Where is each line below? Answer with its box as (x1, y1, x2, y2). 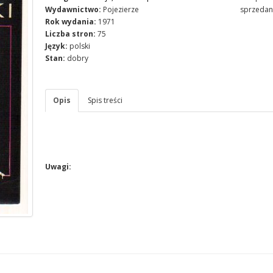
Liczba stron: (45, 29, 96, 39)
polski (69, 41, 90, 51)
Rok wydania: (45, 16, 96, 27)
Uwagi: (45, 161, 71, 172)
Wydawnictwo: (45, 4, 101, 15)
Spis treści (88, 95, 122, 105)
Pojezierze (103, 4, 139, 15)
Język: (45, 41, 68, 51)
